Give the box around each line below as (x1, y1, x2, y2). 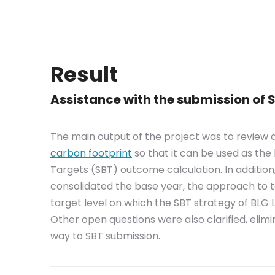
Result (50, 60, 118, 89)
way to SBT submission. (50, 229, 160, 243)
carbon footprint (50, 146, 132, 160)
